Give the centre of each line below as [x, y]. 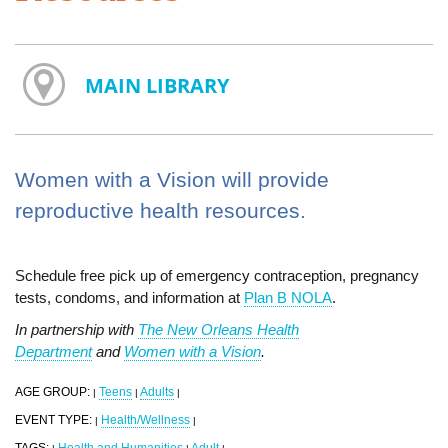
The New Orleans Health [218, 329]
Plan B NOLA [288, 297]
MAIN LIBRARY [156, 85]
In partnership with [76, 329]
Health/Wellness [145, 419]
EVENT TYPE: [55, 419]
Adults [157, 391]
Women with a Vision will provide [172, 179]
